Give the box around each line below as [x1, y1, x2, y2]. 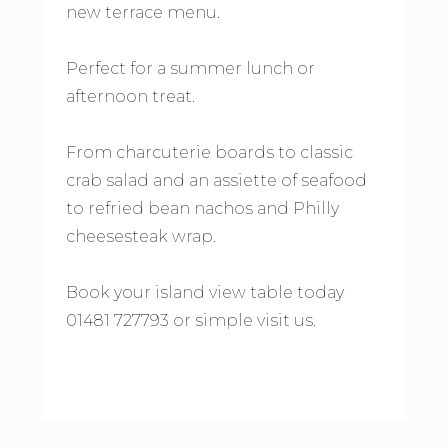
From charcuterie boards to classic [66, 143, 354, 162]
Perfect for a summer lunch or [66, 59, 316, 78]
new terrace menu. [66, 3, 221, 22]
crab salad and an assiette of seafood [66, 171, 368, 190]
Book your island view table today [66, 283, 345, 302]
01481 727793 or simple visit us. [66, 311, 317, 330]
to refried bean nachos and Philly [66, 199, 340, 218]
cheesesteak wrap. [66, 227, 217, 246]
